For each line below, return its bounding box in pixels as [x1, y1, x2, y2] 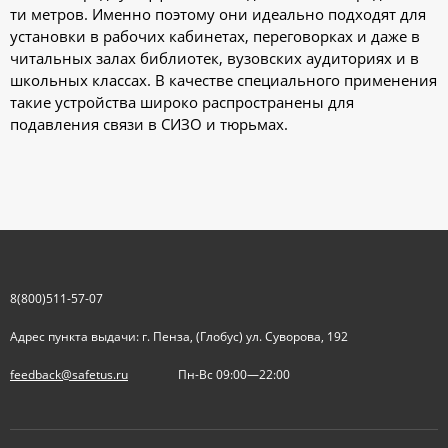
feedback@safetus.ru [10, 366, 128, 383]
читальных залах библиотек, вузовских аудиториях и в [10, 48, 419, 68]
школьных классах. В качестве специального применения [10, 70, 437, 90]
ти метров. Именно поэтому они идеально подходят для [10, 4, 426, 24]
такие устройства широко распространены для [10, 92, 354, 112]
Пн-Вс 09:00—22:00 [178, 366, 290, 383]
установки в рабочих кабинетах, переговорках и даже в [10, 26, 420, 46]
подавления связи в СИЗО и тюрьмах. [10, 114, 288, 134]
